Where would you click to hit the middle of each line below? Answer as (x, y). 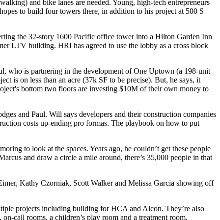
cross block (191, 45)
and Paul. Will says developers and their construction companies (116, 114)
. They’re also (183, 208)
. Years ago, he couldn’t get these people (149, 149)
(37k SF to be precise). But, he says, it (140, 80)
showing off (194, 183)
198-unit (197, 71)
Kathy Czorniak (44, 183)
